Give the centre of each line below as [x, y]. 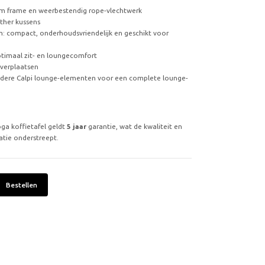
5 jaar [76, 126]
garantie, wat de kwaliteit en [135, 126]
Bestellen [22, 185]
